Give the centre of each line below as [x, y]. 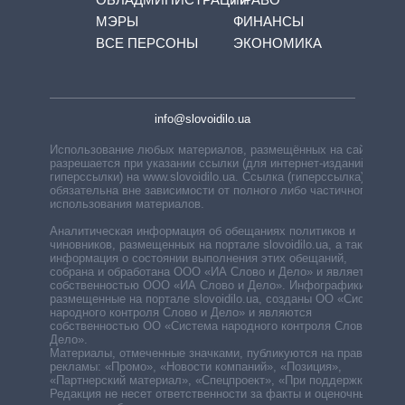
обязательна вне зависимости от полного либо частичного [210, 190]
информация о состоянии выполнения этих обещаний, [198, 258]
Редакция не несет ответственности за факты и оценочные [212, 393]
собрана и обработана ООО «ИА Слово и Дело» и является [213, 271]
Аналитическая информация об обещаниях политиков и [202, 231]
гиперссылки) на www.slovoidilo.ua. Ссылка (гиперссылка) [207, 176]
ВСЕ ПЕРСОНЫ [146, 42]
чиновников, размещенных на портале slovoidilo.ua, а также [213, 244]
